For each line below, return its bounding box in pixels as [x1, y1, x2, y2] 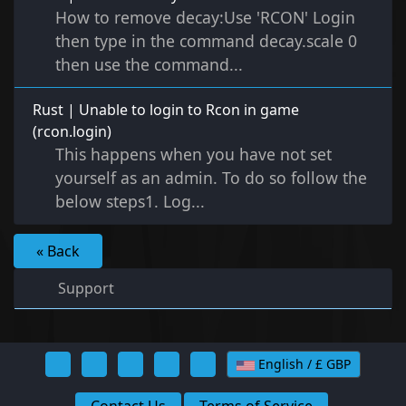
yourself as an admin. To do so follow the [55, 167, 367, 189]
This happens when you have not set [55, 143, 332, 166]
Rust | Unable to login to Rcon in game [33, 100, 299, 121]
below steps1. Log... [55, 190, 205, 213]
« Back [36, 241, 80, 262]
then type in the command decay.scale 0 [55, 30, 357, 53]
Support [51, 278, 114, 299]
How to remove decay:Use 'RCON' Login [55, 6, 355, 29]
